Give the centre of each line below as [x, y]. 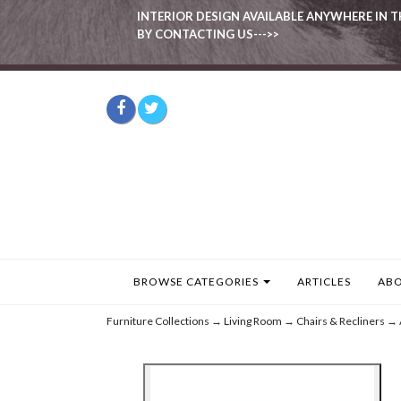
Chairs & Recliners [340, 320]
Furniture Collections [158, 320]
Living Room [252, 320]
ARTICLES [324, 281]
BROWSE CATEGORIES [197, 281]
